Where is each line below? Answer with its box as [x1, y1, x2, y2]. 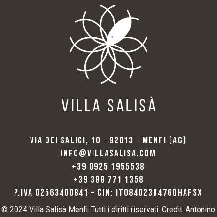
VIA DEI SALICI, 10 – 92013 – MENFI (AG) [30, 135, 187, 147]
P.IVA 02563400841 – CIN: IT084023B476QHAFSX [14, 187, 203, 199]
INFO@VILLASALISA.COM [61, 148, 156, 160]
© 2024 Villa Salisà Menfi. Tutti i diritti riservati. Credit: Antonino [1, 205, 216, 215]
